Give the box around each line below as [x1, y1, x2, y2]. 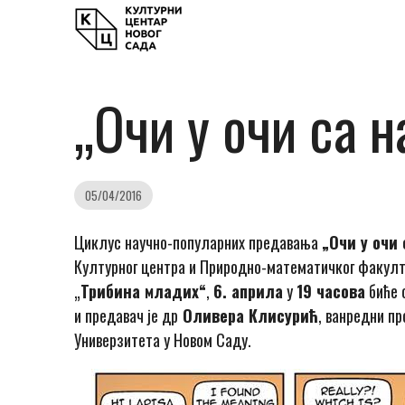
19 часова [297, 279, 366, 304]
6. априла [213, 279, 284, 304]
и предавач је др [74, 304, 179, 328]
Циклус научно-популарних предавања [74, 231, 323, 255]
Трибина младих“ [80, 279, 207, 304]
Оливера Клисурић [178, 304, 319, 328]
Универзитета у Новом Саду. [74, 328, 252, 353]
